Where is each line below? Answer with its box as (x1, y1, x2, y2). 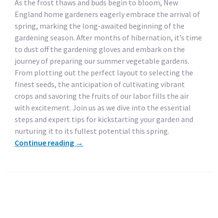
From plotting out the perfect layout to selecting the (15, 68, 194, 78)
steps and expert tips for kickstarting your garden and (15, 114, 194, 125)
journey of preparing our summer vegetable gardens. (15, 56, 190, 66)
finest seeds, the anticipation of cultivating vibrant (15, 79, 185, 90)
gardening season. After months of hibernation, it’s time (15, 33, 202, 43)
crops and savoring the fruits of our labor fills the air (15, 91, 189, 101)
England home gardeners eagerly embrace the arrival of (15, 9, 200, 19)
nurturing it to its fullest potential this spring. (15, 126, 170, 136)
